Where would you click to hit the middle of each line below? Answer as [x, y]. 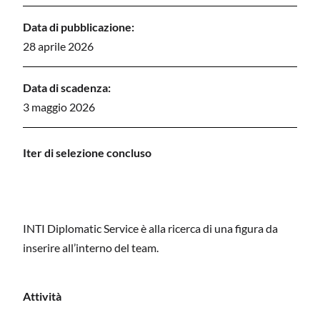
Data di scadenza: [67, 87]
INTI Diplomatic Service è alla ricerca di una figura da [150, 228]
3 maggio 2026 [59, 106]
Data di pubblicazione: [79, 26]
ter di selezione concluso [89, 152]
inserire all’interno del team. [91, 247]
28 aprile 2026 [58, 46]
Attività [42, 296]
